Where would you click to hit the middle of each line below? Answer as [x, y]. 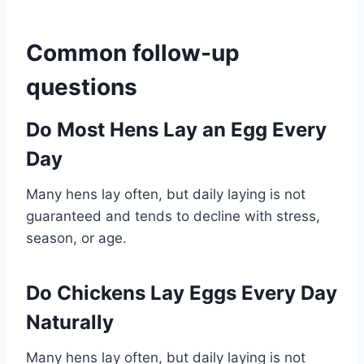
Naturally [70, 322]
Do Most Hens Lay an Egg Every [176, 129]
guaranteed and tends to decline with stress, [173, 216]
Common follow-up [133, 52]
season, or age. [76, 238]
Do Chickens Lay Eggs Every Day [182, 292]
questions [82, 87]
